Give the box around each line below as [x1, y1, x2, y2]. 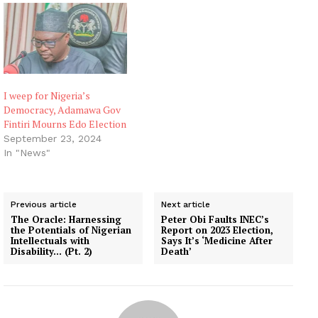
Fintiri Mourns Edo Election [4, 116, 126, 131]
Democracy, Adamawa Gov [4, 102, 121, 116]
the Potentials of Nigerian [11, 223, 131, 236]
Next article [161, 199, 211, 209]
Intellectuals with [11, 234, 89, 247]
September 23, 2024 [4, 132, 102, 144]
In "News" [4, 146, 50, 158]
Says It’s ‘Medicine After [161, 234, 273, 247]
